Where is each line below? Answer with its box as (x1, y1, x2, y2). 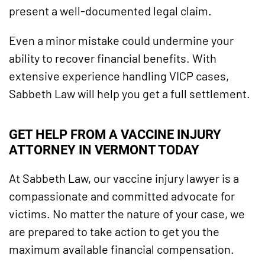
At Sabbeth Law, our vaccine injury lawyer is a (9, 170, 239, 185)
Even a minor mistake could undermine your (9, 33, 234, 48)
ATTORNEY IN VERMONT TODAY (9, 141, 199, 157)
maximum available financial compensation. (9, 241, 234, 256)
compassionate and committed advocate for (9, 188, 235, 203)
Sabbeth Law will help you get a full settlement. (9, 86, 250, 101)
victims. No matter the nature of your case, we (9, 206, 245, 221)
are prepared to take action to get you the (9, 224, 219, 238)
